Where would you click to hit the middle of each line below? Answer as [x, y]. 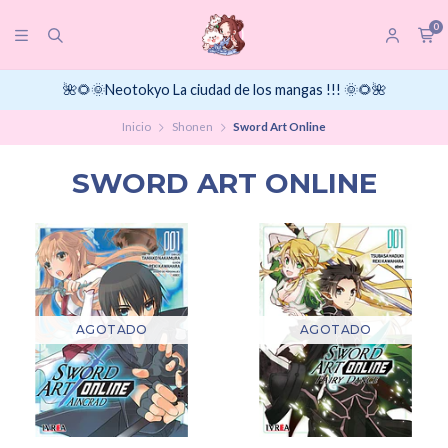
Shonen [192, 127]
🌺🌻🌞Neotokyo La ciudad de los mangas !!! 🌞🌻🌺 [224, 90]
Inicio [136, 127]
